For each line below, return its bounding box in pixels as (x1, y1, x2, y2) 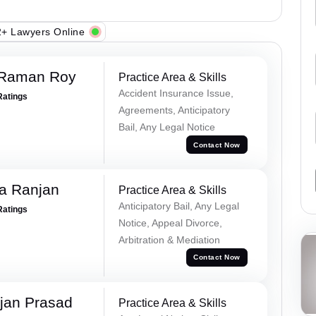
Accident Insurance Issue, (118, 87, 233, 99)
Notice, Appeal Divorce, (118, 217, 222, 229)
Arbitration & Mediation (118, 233, 220, 245)
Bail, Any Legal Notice (118, 121, 215, 133)
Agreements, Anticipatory (118, 104, 230, 116)
